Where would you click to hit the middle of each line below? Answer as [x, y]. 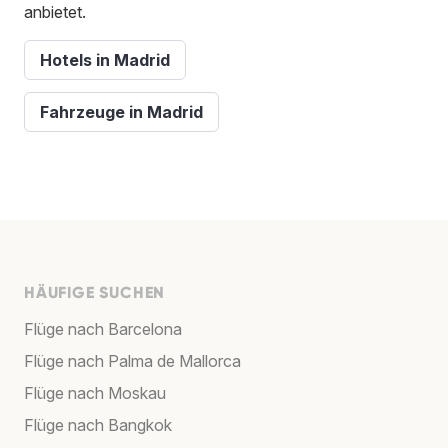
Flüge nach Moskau [95, 392]
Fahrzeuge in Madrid [121, 111]
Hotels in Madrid [105, 59]
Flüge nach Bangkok [98, 424]
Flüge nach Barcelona [103, 328]
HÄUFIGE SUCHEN [95, 292]
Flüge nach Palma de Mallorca [132, 360]
